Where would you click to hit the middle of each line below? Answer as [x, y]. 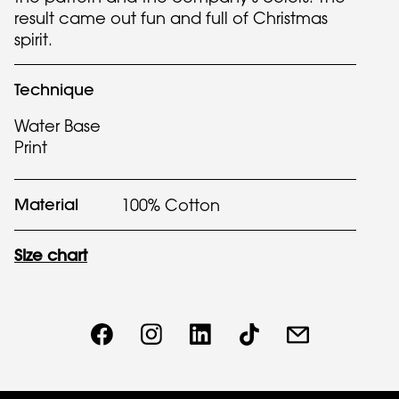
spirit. [33, 39]
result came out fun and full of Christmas [171, 18]
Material [46, 204]
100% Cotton [171, 205]
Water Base [57, 126]
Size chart [51, 255]
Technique [54, 90]
